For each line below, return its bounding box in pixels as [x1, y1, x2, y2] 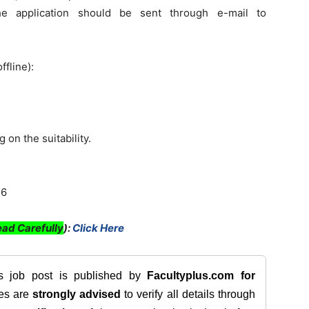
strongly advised [32, 288, 121, 300]
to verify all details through [121, 288, 256, 300]
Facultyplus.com [147, 270, 235, 281]
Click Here [72, 221, 124, 235]
